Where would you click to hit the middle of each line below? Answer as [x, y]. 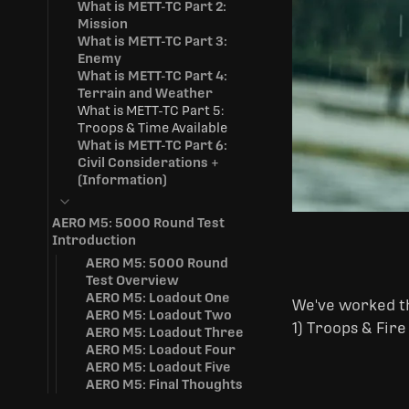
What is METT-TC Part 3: [152, 41]
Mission [103, 24]
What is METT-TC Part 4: [152, 76]
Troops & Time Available [152, 128]
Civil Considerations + [148, 163]
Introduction [94, 240]
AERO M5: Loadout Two [159, 315]
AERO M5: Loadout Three [165, 332]
